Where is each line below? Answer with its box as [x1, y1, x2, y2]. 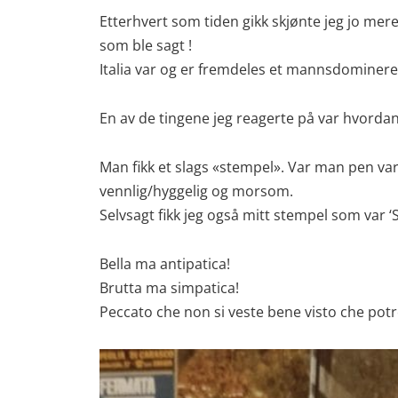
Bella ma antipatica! [99, 254, 230, 274]
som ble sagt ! [99, 36, 192, 55]
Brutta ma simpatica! [99, 278, 239, 298]
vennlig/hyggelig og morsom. [99, 181, 293, 201]
